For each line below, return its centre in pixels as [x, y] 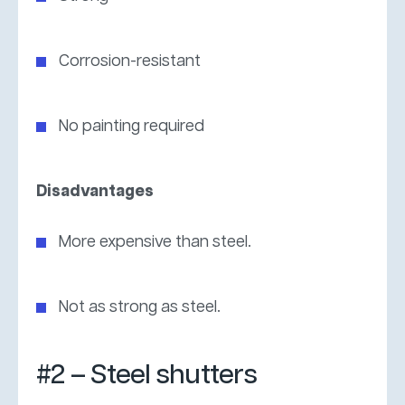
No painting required [132, 126]
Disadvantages [95, 191]
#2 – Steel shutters [146, 375]
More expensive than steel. [155, 242]
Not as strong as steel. [140, 307]
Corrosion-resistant [130, 61]
